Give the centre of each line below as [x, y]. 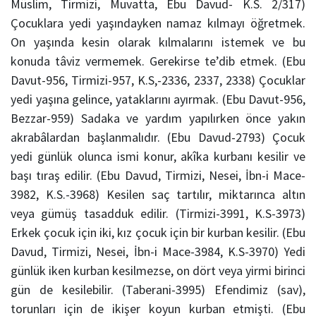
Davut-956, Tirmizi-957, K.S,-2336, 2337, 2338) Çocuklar [158, 80]
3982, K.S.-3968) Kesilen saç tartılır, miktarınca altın [158, 195]
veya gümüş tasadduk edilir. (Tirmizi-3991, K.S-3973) [158, 214]
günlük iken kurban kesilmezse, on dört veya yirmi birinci [158, 271]
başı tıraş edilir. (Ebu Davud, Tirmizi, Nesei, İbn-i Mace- [158, 176]
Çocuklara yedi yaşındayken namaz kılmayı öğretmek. [158, 23]
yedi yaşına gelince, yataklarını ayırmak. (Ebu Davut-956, [158, 99]
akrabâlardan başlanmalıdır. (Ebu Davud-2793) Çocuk [158, 138]
